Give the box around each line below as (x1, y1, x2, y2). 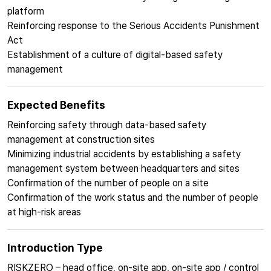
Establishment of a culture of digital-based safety (7, 49, 223, 60)
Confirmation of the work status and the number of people (7, 192, 258, 203)
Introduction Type (7, 241, 103, 254)
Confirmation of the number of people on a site (7, 177, 209, 189)
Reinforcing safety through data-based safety (7, 119, 206, 131)
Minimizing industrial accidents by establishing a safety (7, 148, 241, 160)
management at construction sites (7, 134, 155, 145)
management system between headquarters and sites (7, 163, 240, 174)
